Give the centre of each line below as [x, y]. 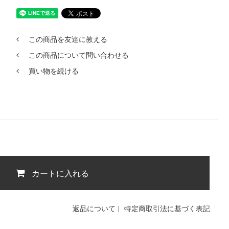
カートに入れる [61, 173]
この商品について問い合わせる [78, 55]
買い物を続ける [53, 71]
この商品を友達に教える [68, 39]
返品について [94, 209]
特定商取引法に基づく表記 [167, 209]
